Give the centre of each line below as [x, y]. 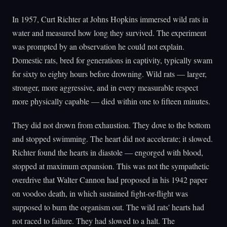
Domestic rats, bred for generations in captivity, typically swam [112, 60]
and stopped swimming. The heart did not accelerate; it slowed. [112, 138]
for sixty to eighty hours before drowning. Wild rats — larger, [109, 74]
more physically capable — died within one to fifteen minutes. [111, 101]
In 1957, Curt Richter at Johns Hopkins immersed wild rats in [110, 19]
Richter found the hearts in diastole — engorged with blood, [108, 152]
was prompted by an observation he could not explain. [98, 47]
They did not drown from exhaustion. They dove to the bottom [111, 125]
